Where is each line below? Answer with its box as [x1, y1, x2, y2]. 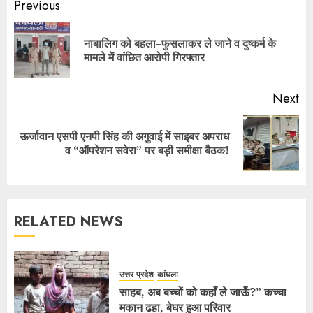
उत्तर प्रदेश [119, 268, 154, 281]
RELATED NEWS [14, 212, 123, 233]
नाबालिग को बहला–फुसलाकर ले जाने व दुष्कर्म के [84, 36, 276, 52]
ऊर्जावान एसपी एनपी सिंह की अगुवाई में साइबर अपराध [20, 129, 229, 145]
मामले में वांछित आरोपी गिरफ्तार [84, 50, 205, 66]
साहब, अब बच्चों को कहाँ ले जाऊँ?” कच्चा [119, 284, 286, 300]
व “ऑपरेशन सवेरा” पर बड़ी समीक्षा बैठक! [65, 143, 229, 159]
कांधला [157, 268, 178, 281]
